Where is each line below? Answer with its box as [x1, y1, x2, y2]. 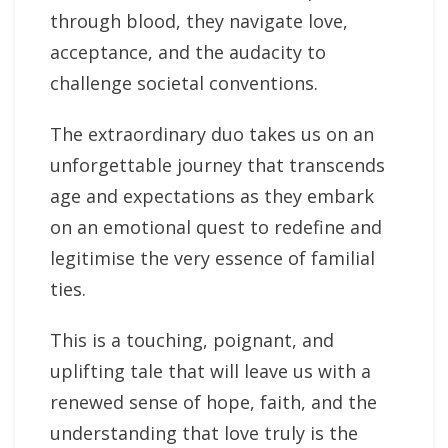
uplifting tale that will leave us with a [50, 359, 371, 384]
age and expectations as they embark [50, 184, 374, 209]
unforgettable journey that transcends [50, 153, 385, 178]
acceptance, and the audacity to [50, 40, 326, 65]
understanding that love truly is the [50, 421, 358, 446]
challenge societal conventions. [50, 71, 318, 96]
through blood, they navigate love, [50, 9, 348, 34]
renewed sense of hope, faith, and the [50, 390, 377, 415]
